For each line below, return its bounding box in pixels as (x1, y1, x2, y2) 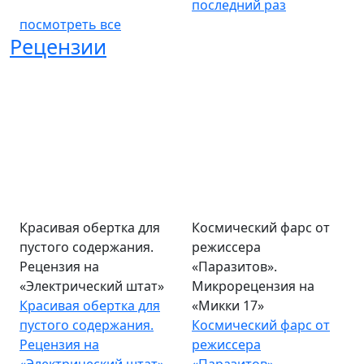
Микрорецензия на (192, 277, 314, 295)
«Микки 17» (192, 297, 264, 314)
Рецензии (10, 32, 106, 60)
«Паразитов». (192, 258, 277, 275)
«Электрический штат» (19, 277, 164, 295)
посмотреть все (19, 15, 121, 33)
